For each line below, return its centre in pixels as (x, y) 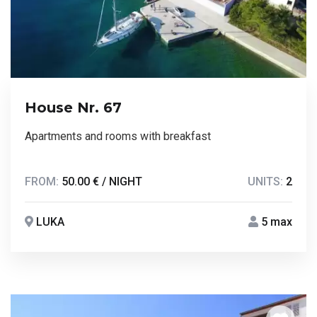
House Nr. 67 (73, 107)
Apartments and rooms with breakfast (118, 136)
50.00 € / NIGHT (102, 181)
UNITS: (267, 181)
